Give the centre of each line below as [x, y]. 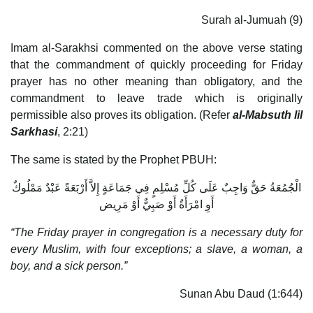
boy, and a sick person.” [69, 265]
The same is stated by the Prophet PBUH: [114, 159]
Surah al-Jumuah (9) [252, 20]
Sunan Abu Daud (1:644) [241, 293]
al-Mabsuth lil [268, 115]
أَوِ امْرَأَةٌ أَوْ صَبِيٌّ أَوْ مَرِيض [156, 204]
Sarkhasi [34, 131]
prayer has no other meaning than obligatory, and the [156, 81]
